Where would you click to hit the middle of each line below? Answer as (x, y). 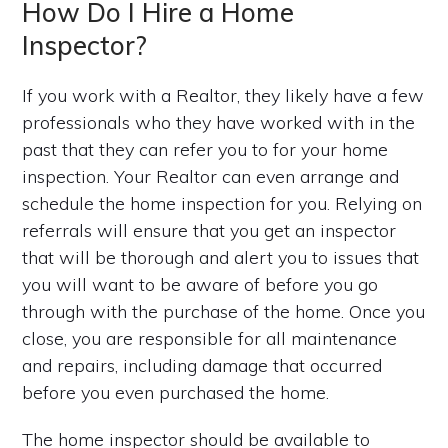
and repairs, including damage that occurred (202, 365)
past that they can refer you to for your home (205, 149)
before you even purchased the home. (176, 392)
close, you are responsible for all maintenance (210, 338)
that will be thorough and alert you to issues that (221, 257)
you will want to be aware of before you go (200, 284)
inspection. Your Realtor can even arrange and (211, 176)
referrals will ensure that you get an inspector (209, 230)
